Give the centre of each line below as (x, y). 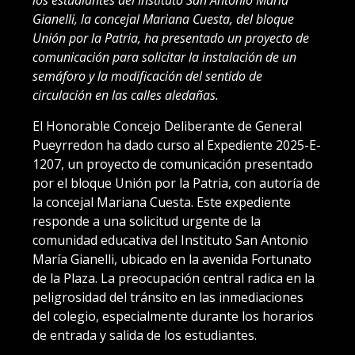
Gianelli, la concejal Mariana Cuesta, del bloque (163, 19)
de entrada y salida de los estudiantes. (145, 335)
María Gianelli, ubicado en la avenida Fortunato (172, 259)
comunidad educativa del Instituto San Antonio (170, 240)
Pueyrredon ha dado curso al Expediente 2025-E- (177, 145)
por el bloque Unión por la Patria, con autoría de (176, 183)
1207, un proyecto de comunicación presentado (173, 164)
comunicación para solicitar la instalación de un (164, 57)
